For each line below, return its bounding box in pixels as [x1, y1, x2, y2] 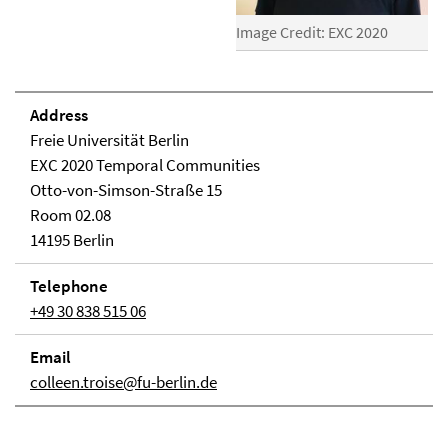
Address [30, 103, 88, 126]
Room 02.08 [30, 203, 111, 226]
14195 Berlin [30, 228, 114, 251]
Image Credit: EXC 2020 [236, 21, 389, 42]
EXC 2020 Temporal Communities [30, 153, 260, 176]
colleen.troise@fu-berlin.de [30, 370, 217, 393]
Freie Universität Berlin [30, 128, 189, 151]
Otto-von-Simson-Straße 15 [30, 178, 222, 201]
